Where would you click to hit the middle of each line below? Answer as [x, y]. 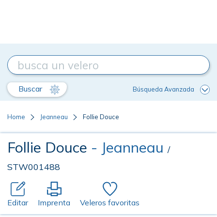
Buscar [31, 89]
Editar [18, 202]
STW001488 [34, 167]
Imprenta [54, 202]
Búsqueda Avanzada [163, 89]
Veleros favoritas [110, 202]
